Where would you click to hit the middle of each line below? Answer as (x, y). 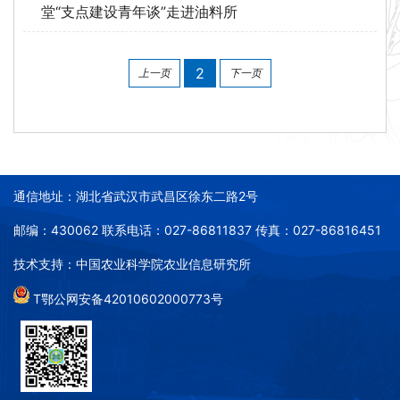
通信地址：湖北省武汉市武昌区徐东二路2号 (136, 196)
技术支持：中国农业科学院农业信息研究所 (132, 264)
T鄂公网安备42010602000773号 (126, 299)
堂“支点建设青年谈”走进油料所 (139, 12)
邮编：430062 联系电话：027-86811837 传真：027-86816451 (197, 230)
